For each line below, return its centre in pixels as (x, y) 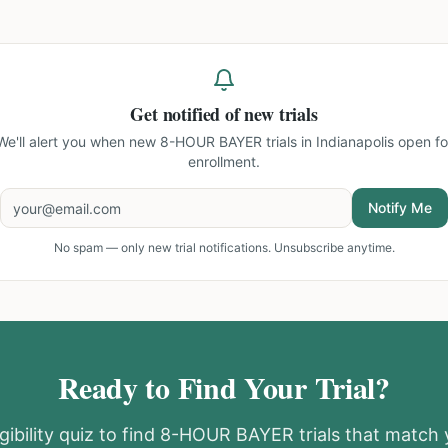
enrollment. (224, 161)
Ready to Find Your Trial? (224, 387)
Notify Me (400, 207)
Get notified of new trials (224, 114)
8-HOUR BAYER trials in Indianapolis (276, 141)
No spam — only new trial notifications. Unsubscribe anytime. (224, 247)
